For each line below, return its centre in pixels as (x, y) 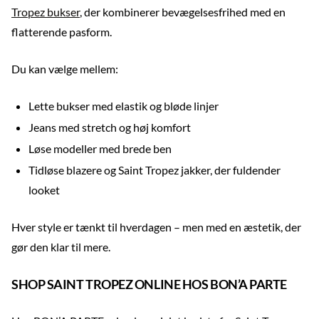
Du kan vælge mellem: (65, 69)
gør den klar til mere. (61, 247)
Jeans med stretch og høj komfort (110, 127)
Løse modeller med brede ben (100, 148)
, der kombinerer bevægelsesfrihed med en (183, 12)
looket (44, 190)
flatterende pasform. (62, 32)
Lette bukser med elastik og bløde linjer (124, 106)
